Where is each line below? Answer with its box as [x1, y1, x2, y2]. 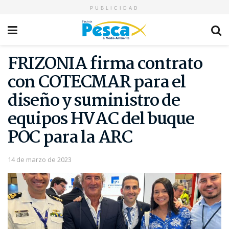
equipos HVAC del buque [8, 106, 194, 133]
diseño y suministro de [8, 87, 180, 115]
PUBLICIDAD [89, 6, 140, 11]
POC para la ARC [8, 124, 132, 152]
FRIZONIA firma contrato [8, 51, 202, 78]
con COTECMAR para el [8, 69, 186, 97]
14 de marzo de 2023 [8, 154, 72, 164]
